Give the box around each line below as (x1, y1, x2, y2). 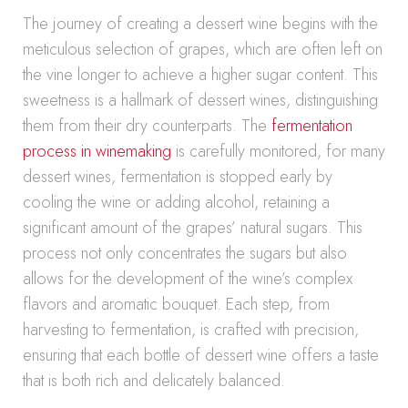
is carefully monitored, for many (171, 139, 385, 163)
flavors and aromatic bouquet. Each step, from (23, 292, 330, 316)
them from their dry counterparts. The (23, 114, 271, 138)
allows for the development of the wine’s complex (23, 267, 352, 291)
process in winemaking (23, 139, 171, 163)
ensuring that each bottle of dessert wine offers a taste (23, 343, 379, 367)
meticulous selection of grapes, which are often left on (23, 37, 382, 61)
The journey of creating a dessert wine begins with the (23, 12, 378, 36)
